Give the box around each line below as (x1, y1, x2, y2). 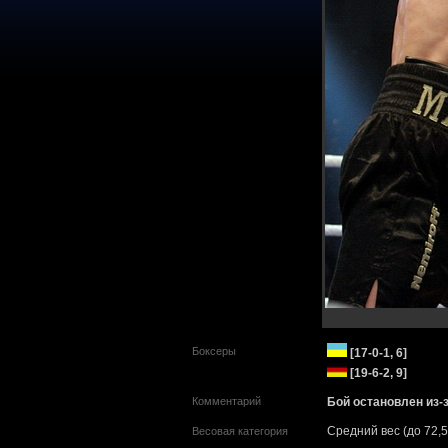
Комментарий (192, 395, 261, 407)
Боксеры (192, 345, 236, 357)
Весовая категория (192, 425, 288, 437)
